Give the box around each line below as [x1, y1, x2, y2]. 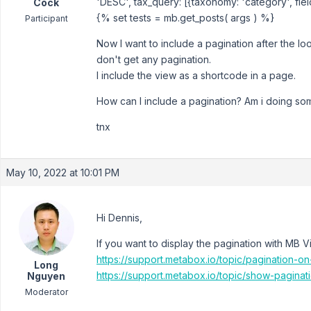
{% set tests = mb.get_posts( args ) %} [96, 12, 274, 24]
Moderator [24, 287, 68, 297]
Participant [24, 13, 68, 24]
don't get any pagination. [96, 53, 211, 65]
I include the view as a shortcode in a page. [96, 69, 296, 81]
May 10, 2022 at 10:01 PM [6, 167, 119, 178]
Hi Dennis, [96, 212, 142, 224]
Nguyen [27, 270, 65, 282]
